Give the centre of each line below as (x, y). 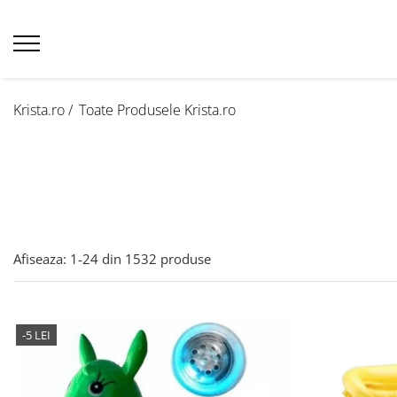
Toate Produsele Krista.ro (157, 110)
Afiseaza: (40, 259)
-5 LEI (36, 335)
